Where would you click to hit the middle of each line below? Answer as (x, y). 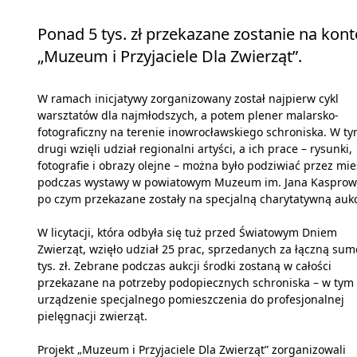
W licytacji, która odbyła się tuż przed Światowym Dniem (187, 233)
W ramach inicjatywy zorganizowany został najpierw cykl (188, 99)
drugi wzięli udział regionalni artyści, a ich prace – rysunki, (195, 149)
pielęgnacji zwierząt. (92, 316)
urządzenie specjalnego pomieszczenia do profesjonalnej (191, 300)
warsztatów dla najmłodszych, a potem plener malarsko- (188, 116)
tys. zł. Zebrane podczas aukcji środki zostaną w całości (184, 266)
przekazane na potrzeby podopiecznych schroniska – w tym (196, 283)
